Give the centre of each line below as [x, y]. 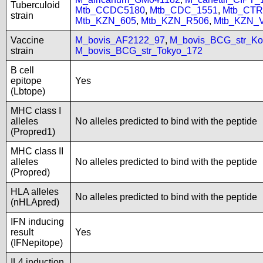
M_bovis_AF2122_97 [120, 40]
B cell [22, 70]
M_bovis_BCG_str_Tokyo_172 [139, 51]
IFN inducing [37, 222]
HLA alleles [35, 192]
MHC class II [37, 151]
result [22, 232]
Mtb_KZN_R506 [175, 21]
